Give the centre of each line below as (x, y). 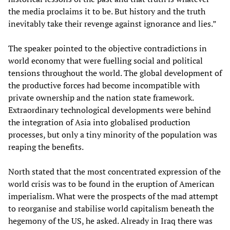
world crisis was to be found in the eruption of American (111, 184)
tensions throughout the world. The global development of (115, 73)
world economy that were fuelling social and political (106, 60)
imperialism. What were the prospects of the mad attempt (113, 196)
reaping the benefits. (46, 147)
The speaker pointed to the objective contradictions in (108, 48)
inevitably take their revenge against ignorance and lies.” (112, 23)
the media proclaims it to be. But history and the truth (107, 11)
